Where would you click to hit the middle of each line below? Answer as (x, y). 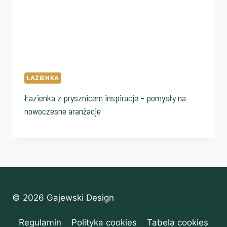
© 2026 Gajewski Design (63, 197)
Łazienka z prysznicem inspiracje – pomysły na (105, 98)
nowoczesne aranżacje (63, 111)
